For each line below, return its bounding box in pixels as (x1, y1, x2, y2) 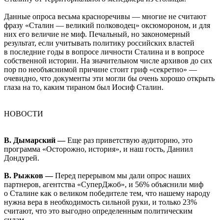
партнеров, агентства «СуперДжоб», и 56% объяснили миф (4, 180, 203, 189)
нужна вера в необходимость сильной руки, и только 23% (4, 198, 197, 207)
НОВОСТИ (4, 110, 43, 118)
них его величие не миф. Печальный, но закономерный (4, 30, 190, 39)
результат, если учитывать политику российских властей (4, 39, 194, 48)
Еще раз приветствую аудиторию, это (65, 136, 192, 145)
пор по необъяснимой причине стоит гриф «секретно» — (4, 65, 197, 74)
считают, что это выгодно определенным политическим (4, 207, 192, 216)
